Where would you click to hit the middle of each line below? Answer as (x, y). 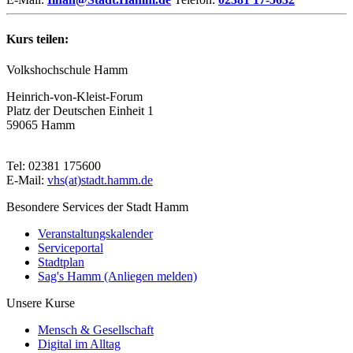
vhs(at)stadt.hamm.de (100, 180)
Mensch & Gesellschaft (96, 329)
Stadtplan (61, 262)
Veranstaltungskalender (95, 233)
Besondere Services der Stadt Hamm (97, 206)
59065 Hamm (41, 124)
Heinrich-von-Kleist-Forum (74, 96)
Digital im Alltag (79, 344)
